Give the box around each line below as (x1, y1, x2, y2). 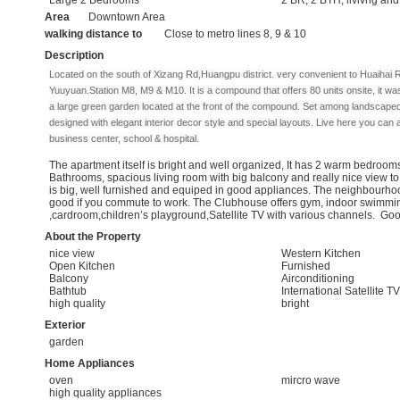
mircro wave (281, 373, 340, 387)
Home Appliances (45, 356, 135, 370)
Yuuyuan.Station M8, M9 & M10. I (49, 84, 192, 96)
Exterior (45, 318, 86, 331)
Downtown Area (88, 10, 165, 23)
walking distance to (45, 27, 142, 40)
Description (45, 48, 104, 62)
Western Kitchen (281, 246, 361, 260)
